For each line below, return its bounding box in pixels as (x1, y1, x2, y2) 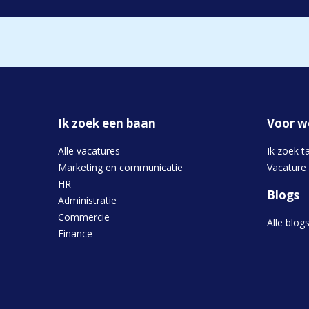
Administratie (58, 194, 117, 207)
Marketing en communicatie (58, 161, 183, 174)
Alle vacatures (58, 144, 120, 157)
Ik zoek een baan (58, 115, 156, 131)
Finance (58, 227, 92, 240)
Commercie (58, 210, 110, 223)
